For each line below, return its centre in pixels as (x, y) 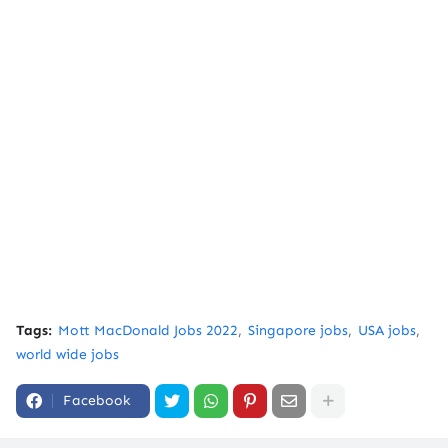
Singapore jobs (298, 330)
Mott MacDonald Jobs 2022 (148, 330)
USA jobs (387, 330)
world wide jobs (67, 354)
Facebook (96, 400)
